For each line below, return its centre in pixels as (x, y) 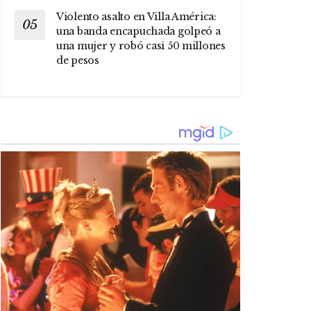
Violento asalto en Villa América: (136, 16)
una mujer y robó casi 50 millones (141, 45)
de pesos (78, 60)
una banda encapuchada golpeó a (138, 31)
